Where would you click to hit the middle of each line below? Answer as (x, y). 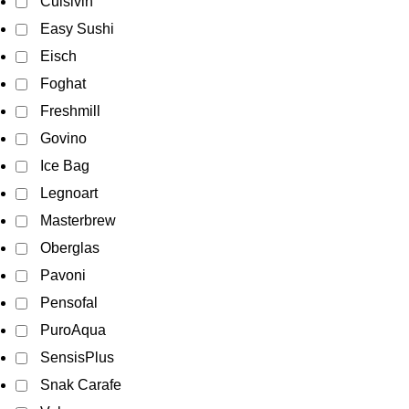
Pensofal (69, 303)
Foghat (63, 84)
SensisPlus (77, 357)
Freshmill (70, 111)
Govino (63, 138)
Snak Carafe (81, 385)
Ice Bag (65, 166)
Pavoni (63, 275)
